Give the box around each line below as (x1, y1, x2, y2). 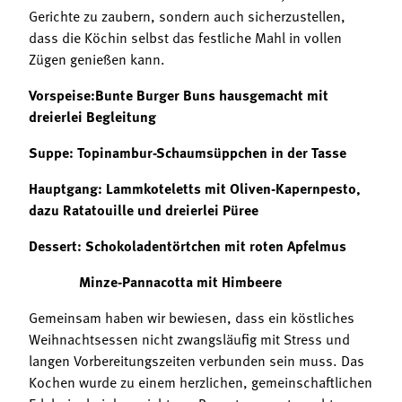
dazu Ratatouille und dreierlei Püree (29, 199, 258, 220)
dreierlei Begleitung (29, 106, 156, 127)
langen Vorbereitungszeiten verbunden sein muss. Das (29, 350, 364, 371)
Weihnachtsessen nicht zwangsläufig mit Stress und (29, 328, 350, 350)
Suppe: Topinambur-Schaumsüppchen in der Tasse (29, 142, 350, 162)
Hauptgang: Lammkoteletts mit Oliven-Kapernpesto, (29, 178, 361, 198)
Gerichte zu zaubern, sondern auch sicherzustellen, (29, 5, 345, 27)
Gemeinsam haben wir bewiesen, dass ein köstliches (29, 307, 354, 328)
